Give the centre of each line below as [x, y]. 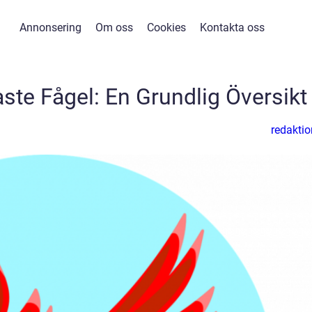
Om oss [114, 28]
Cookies [166, 28]
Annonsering [50, 28]
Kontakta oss [232, 28]
